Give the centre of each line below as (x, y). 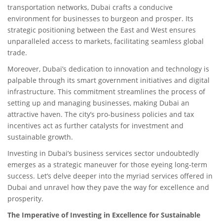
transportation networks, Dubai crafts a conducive (90, 7)
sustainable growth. (40, 137)
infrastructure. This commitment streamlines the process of (106, 92)
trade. (17, 53)
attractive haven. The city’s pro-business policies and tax (101, 114)
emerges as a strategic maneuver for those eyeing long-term (107, 165)
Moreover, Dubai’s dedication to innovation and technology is (108, 69)
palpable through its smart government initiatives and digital (109, 80)
